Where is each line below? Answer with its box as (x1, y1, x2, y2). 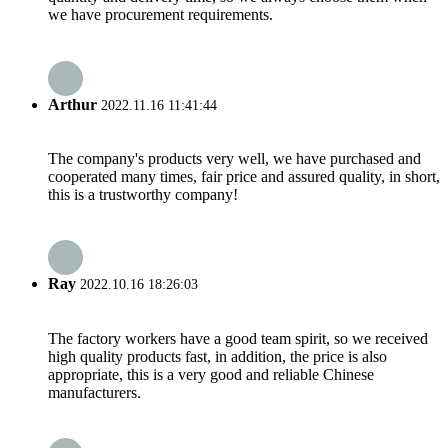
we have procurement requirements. (48, 6, 273, 24)
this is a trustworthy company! (48, 185, 238, 203)
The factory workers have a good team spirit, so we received (48, 329, 428, 347)
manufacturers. (48, 383, 141, 401)
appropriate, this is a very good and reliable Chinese (48, 365, 374, 383)
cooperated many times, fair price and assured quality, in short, (48, 167, 440, 185)
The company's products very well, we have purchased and (48, 149, 421, 167)
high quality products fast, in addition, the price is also (48, 347, 387, 365)
